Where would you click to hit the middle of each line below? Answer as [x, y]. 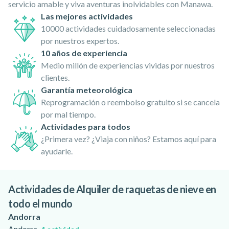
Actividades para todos [86, 127]
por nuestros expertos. [80, 41]
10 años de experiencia [84, 53]
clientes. [55, 77]
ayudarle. [57, 151]
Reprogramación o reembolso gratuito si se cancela [130, 102]
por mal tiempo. [68, 114]
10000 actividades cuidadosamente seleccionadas [128, 28]
